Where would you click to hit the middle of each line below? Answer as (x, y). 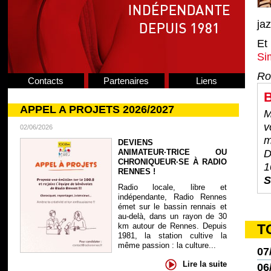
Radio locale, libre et (172, 187)
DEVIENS (135, 142)
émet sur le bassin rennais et (172, 207)
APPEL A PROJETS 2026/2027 (97, 109)
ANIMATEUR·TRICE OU (172, 152)
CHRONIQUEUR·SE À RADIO (172, 162)
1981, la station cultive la (172, 236)
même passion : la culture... (167, 245)
